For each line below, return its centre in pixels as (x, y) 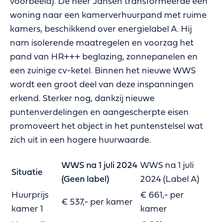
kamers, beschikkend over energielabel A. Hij (101, 29)
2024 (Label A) (170, 179)
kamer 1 (27, 209)
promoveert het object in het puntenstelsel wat (107, 126)
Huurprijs (30, 195)
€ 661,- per (162, 195)
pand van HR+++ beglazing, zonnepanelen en (104, 57)
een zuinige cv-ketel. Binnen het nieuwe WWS (103, 71)
